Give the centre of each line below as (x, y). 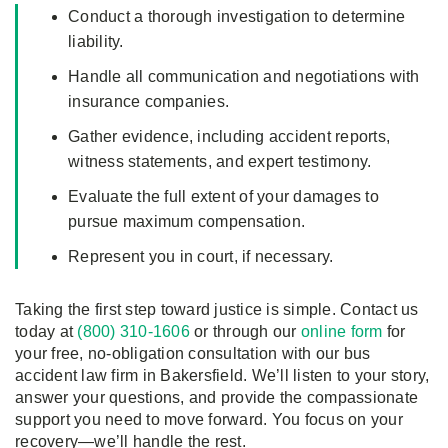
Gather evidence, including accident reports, (229, 137)
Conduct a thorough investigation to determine (237, 17)
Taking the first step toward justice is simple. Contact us (217, 310)
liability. (96, 42)
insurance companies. (148, 102)
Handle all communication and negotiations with (244, 77)
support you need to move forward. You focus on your (209, 420)
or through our (245, 332)
